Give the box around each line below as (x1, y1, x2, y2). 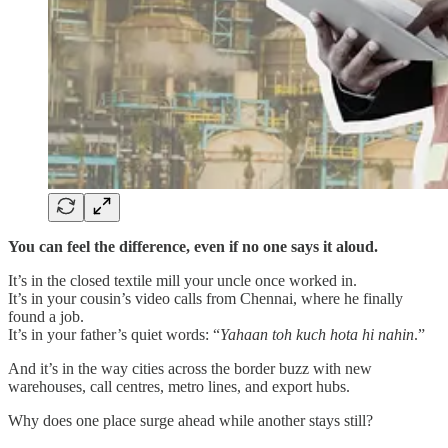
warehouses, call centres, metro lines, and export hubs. (8, 377, 350, 395)
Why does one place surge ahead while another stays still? (8, 411, 373, 429)
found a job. (8, 307, 84, 325)
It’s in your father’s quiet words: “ (8, 325, 220, 343)
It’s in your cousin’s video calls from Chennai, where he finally (8, 289, 403, 307)
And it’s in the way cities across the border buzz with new (8, 359, 372, 377)
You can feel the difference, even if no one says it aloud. (8, 237, 378, 255)
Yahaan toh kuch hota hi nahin (220, 325, 414, 343)
